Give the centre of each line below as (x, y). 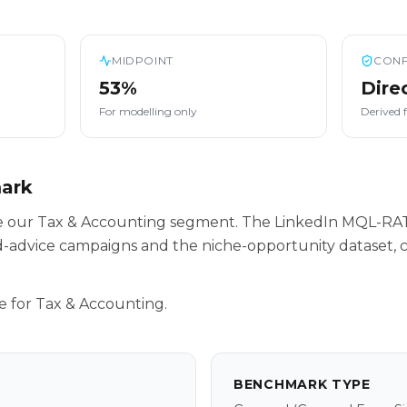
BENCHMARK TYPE (302, 384)
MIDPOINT (143, 60)
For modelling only (148, 111)
